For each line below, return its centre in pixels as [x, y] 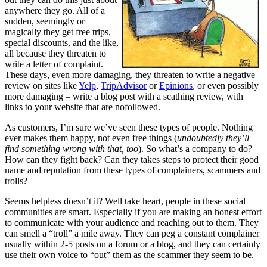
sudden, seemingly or [45, 21]
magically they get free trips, [58, 32]
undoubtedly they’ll [213, 138]
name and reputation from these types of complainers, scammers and [133, 170]
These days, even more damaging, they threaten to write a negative [130, 74]
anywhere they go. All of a [55, 10]
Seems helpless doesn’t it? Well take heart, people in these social [125, 201]
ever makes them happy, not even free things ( [91, 138]
